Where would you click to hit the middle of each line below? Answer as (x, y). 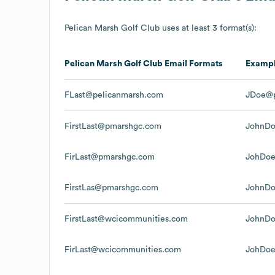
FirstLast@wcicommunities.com (126, 219)
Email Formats (193, 64)
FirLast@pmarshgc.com (110, 157)
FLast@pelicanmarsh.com (114, 95)
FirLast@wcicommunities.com (123, 250)
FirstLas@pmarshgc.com (111, 188)
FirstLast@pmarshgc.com (113, 126)
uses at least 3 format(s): (208, 28)
